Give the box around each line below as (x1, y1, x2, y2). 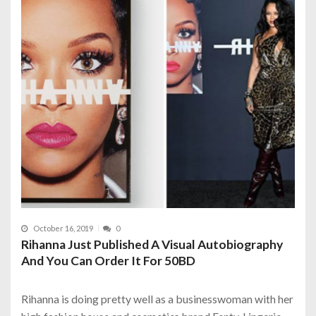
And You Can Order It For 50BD (21, 253, 195, 268)
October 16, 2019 (33, 223, 93, 233)
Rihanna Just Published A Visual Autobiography (21, 236, 283, 252)
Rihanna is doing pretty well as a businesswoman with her (21, 291, 293, 305)
